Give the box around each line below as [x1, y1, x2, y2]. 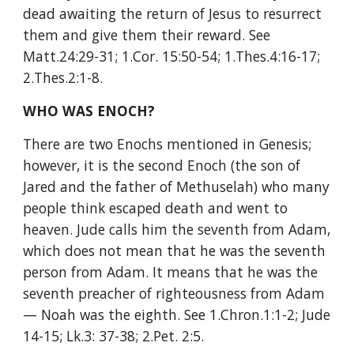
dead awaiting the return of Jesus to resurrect [23, 4, 322, 23]
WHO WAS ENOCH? [23, 101, 156, 120]
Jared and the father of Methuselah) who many [23, 177, 330, 196]
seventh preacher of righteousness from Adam [23, 284, 326, 303]
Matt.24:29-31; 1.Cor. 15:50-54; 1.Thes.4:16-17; [23, 47, 321, 66]
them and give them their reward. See [23, 25, 271, 44]
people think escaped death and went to [23, 198, 288, 217]
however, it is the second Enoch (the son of [23, 156, 301, 175]
